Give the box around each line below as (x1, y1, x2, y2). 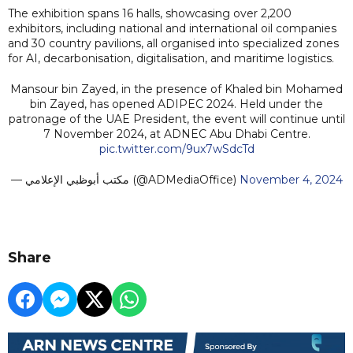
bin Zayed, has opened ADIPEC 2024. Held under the (30, 96, 323, 111)
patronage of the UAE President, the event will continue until (8, 111, 345, 126)
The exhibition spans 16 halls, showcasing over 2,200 (8, 6, 292, 20)
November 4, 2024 (239, 172, 343, 187)
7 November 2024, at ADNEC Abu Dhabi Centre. (43, 126, 310, 141)
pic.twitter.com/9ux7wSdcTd (98, 141, 255, 156)
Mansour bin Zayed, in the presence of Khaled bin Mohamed (10, 81, 343, 96)
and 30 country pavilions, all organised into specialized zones (8, 35, 339, 50)
